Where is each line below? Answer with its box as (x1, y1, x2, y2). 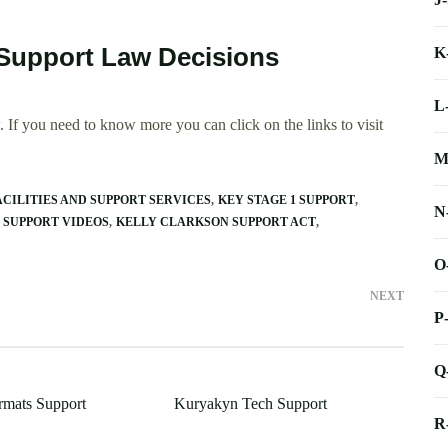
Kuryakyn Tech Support (173, 395, 327, 413)
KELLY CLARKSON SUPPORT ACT (116, 215, 316, 230)
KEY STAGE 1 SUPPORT (218, 193, 355, 208)
